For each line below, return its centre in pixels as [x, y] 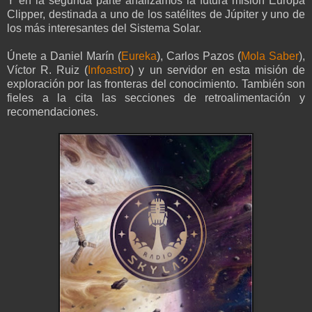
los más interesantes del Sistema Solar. [104, 29]
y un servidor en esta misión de [220, 70]
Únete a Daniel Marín [62, 56]
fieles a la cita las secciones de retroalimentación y [156, 98]
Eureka [139, 56]
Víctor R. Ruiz [46, 70]
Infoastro [109, 70]
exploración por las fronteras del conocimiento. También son [156, 84]
